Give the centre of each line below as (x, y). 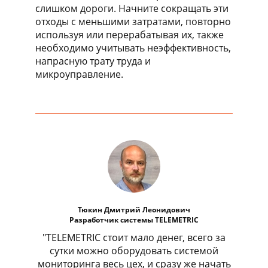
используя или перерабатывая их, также (130, 34)
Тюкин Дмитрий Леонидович (134, 209)
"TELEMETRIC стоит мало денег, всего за (134, 237)
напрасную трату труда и (93, 61)
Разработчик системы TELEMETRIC (134, 220)
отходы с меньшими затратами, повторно (133, 21)
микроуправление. (79, 74)
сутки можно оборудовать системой (134, 250)
